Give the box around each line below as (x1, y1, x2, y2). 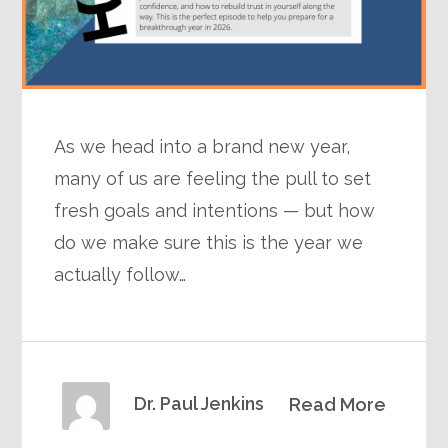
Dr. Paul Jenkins (134, 392, 265, 414)
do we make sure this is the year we (54, 231, 364, 253)
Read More (288, 393, 386, 415)
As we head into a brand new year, (54, 135, 351, 157)
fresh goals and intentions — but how (54, 199, 376, 221)
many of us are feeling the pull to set (54, 167, 372, 189)
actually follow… (54, 263, 187, 285)
